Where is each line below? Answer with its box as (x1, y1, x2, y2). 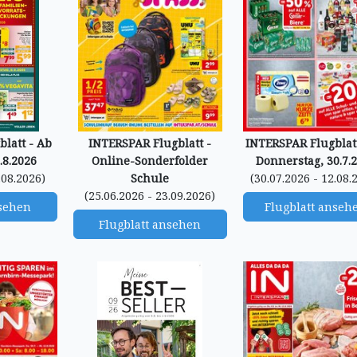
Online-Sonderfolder (92, 153, 209, 168)
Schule (131, 171, 170, 186)
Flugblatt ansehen (99, 217, 202, 232)
